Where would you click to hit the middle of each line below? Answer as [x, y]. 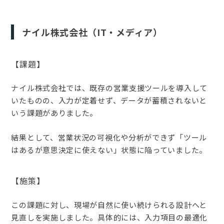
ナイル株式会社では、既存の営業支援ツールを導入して [109, 88]
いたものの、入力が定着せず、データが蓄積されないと [109, 100]
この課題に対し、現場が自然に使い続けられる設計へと [109, 204]
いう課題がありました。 [54, 113]
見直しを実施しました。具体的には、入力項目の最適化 [109, 217]
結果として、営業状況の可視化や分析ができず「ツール [109, 137]
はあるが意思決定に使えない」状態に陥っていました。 [109, 150]
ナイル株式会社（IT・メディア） [92, 32]
